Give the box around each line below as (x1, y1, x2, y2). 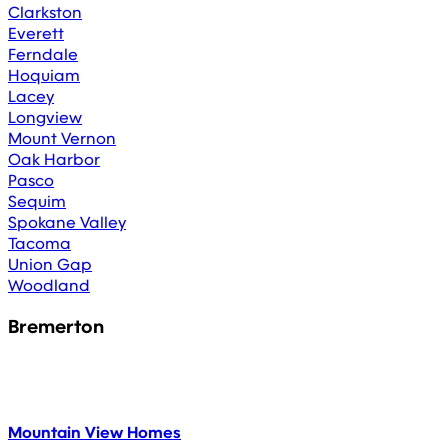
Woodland (8, 274, 90, 296)
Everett (8, 22, 64, 44)
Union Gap (8, 253, 92, 275)
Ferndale (8, 43, 78, 65)
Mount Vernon (8, 127, 116, 149)
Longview (8, 106, 82, 128)
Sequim (8, 190, 66, 212)
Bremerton (8, 314, 104, 340)
